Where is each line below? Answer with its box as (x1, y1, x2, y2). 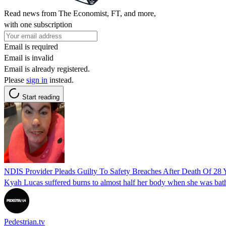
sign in (26, 75, 47, 84)
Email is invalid (4, 53, 53, 62)
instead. (47, 75, 74, 84)
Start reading (22, 93, 60, 101)
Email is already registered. (4, 64, 90, 73)
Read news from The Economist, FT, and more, (4, 9, 156, 18)
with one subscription (4, 20, 72, 29)
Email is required (4, 42, 58, 51)
